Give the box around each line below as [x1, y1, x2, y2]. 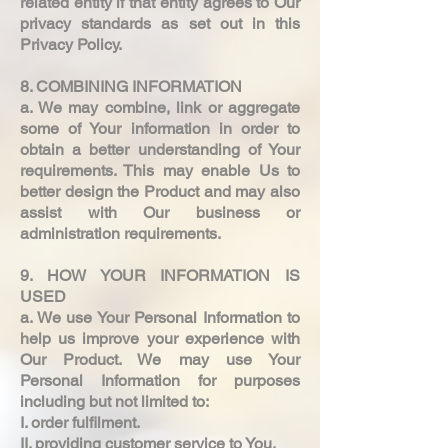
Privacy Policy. [20, 34, 126, 54]
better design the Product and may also [20, 181, 300, 201]
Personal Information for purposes [20, 370, 300, 390]
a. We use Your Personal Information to [20, 307, 300, 327]
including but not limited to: [20, 391, 213, 411]
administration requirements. [20, 223, 225, 243]
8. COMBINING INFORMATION [20, 76, 246, 96]
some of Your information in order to [20, 118, 300, 138]
